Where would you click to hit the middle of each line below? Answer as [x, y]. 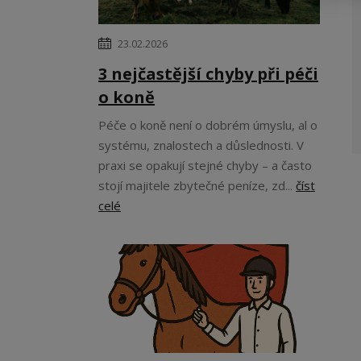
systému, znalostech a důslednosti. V [201, 145]
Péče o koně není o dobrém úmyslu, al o [208, 125]
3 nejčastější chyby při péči [208, 74]
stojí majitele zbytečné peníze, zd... [197, 185]
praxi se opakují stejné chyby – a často [205, 165]
